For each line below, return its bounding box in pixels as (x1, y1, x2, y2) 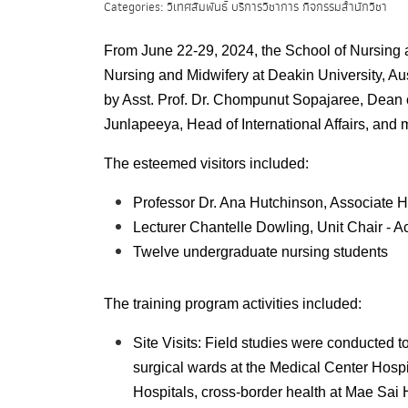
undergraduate (183, 244, 281, 260)
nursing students (281, 244, 388, 260)
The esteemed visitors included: (104, 156, 309, 171)
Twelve (133, 244, 183, 260)
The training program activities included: (104, 296, 362, 311)
